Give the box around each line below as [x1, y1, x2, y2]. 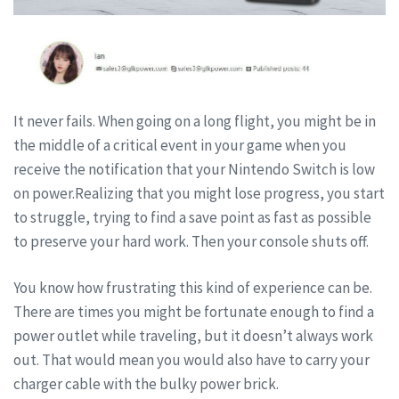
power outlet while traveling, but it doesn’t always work [13, 326, 373, 346]
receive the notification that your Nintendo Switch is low [13, 159, 375, 179]
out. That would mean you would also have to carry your [13, 350, 370, 370]
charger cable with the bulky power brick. [13, 374, 279, 395]
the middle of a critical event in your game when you [13, 134, 346, 155]
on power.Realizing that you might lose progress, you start [13, 183, 385, 203]
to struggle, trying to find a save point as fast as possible [13, 207, 371, 227]
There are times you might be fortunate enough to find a [13, 302, 374, 322]
